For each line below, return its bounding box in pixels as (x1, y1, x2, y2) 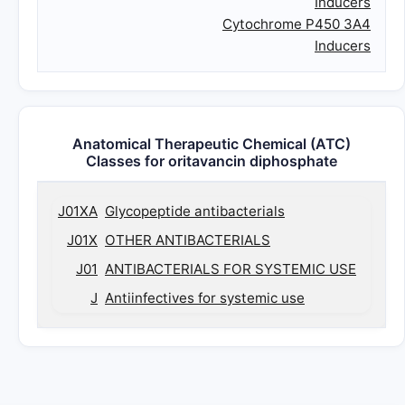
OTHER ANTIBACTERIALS (105, 231, 270, 249)
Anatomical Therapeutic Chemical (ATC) (72, 135, 351, 153)
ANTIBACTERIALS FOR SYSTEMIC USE (105, 260, 356, 278)
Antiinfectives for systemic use (105, 289, 305, 306)
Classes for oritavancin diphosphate (86, 152, 337, 170)
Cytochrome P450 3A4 (222, 15, 371, 33)
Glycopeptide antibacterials (105, 202, 285, 220)
